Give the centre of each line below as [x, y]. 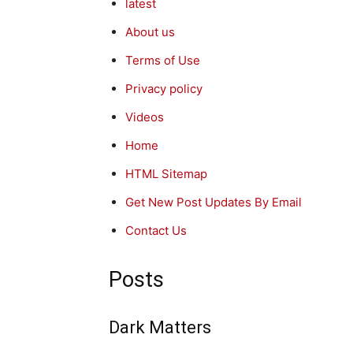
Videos [145, 117]
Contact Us [156, 231]
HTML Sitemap [166, 174]
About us [150, 32]
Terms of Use [163, 61]
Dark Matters [160, 328]
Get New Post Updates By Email [214, 203]
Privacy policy [164, 89]
